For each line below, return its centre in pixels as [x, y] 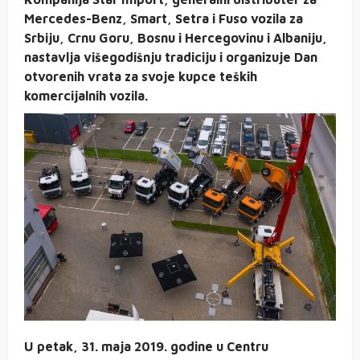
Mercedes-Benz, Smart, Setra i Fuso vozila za [164, 19]
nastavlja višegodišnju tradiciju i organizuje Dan [171, 57]
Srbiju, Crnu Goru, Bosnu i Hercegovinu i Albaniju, [176, 38]
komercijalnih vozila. [86, 96]
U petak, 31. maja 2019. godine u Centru [146, 347]
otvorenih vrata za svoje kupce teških [141, 77]
